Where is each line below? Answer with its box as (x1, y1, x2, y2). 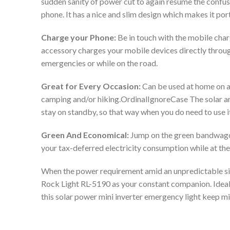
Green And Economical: (41, 130, 129, 140)
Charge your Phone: (41, 32, 116, 43)
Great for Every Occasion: (41, 81, 141, 91)
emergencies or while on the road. (41, 58, 158, 68)
